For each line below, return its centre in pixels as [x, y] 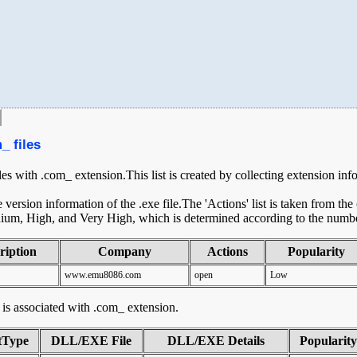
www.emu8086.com [103, 275]
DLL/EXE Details [216, 341]
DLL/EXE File [91, 341]
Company [124, 251]
